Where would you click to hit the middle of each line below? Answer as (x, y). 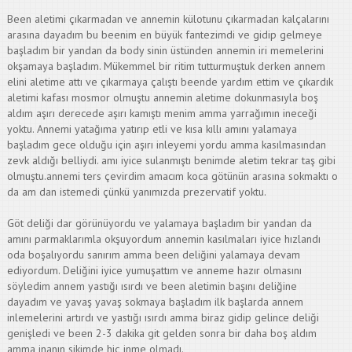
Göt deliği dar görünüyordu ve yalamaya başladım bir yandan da (159, 223)
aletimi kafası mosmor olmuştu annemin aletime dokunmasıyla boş (162, 97)
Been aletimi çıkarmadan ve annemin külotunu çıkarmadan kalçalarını (168, 19)
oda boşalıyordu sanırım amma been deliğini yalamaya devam (153, 255)
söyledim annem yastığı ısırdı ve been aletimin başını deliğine (152, 286)
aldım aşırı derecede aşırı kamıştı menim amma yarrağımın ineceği (161, 113)
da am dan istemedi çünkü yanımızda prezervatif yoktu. (136, 192)
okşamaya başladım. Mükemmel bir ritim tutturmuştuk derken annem (166, 66)
